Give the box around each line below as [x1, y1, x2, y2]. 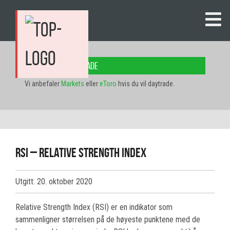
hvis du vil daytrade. [117, 80, 175, 88]
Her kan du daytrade [30, 60, 98, 72]
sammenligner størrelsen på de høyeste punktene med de [15, 215, 200, 225]
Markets [61, 80, 84, 88]
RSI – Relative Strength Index [15, 145, 146, 160]
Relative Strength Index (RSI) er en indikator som [15, 202, 172, 213]
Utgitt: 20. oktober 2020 [15, 177, 92, 187]
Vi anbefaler [25, 80, 61, 88]
